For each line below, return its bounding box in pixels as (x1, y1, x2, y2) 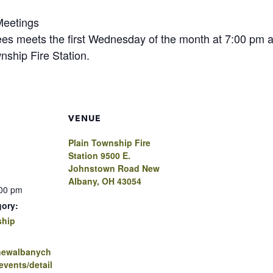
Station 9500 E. (68, 149, 130, 161)
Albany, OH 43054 (68, 174, 141, 187)
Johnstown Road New (68, 161, 160, 174)
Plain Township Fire (68, 136, 151, 149)
